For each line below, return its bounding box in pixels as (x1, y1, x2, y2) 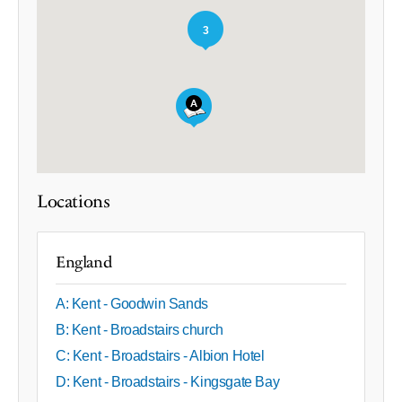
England (56, 251, 112, 275)
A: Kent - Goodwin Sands (56, 296, 208, 312)
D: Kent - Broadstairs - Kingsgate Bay (56, 374, 280, 390)
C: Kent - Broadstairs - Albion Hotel (56, 348, 265, 364)
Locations (37, 189, 110, 215)
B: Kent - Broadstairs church (56, 322, 223, 338)
